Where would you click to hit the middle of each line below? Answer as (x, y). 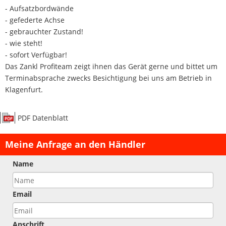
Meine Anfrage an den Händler (75, 145)
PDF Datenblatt (43, 118)
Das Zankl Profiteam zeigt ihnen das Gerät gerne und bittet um (111, 67)
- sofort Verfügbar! (36, 55)
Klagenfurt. (24, 90)
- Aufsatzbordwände (39, 9)
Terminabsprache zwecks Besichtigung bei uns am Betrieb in (108, 78)
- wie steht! (24, 43)
